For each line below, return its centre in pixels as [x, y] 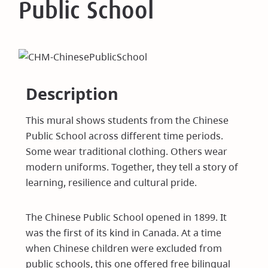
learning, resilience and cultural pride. [112, 182]
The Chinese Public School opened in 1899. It [127, 217]
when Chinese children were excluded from [124, 248]
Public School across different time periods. [125, 135]
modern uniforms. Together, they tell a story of [132, 167]
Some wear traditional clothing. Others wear [127, 151]
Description [72, 94]
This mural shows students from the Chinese [127, 120]
